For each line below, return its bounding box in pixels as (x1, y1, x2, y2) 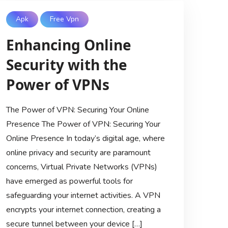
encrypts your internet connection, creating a (6, 204, 161, 215)
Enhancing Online (6, 35, 131, 54)
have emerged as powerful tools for (6, 175, 133, 187)
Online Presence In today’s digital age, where (6, 132, 165, 144)
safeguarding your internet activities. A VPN (6, 189, 160, 201)
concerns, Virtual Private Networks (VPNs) (6, 161, 157, 173)
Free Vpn (50, 14, 79, 24)
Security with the (6, 54, 127, 74)
